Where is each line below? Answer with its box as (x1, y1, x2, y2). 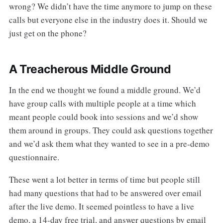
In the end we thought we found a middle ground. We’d (8, 84, 201, 96)
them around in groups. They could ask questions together (8, 124, 213, 136)
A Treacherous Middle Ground (8, 62, 171, 77)
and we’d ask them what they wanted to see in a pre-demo (8, 138, 210, 150)
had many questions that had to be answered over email (8, 187, 202, 199)
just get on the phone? (8, 27, 87, 39)
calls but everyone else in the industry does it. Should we (8, 14, 208, 26)
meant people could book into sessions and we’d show (8, 111, 198, 123)
